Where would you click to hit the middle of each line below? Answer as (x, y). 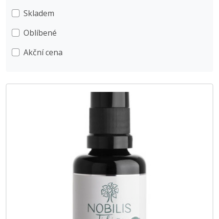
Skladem (39, 13)
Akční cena (43, 53)
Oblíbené (40, 33)
